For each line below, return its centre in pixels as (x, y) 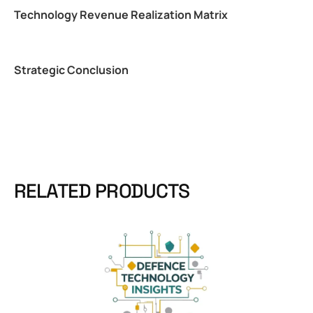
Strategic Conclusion (71, 70)
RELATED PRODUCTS (102, 190)
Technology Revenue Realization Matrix (121, 15)
